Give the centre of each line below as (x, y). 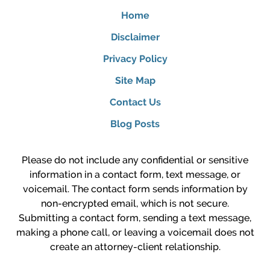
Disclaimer (135, 37)
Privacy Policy (135, 58)
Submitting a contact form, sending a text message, (135, 218)
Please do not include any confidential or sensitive (135, 160)
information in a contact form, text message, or (135, 174)
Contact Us (135, 102)
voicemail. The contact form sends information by (135, 189)
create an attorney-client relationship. (135, 246)
